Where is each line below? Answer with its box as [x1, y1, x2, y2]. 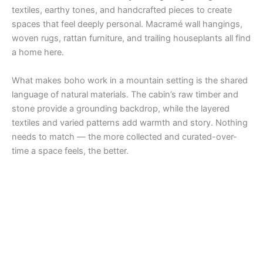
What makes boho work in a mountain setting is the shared [12, 75, 248, 86]
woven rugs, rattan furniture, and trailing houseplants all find [12, 33, 251, 44]
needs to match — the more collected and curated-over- [12, 131, 237, 142]
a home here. [12, 47, 64, 58]
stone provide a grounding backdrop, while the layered [12, 103, 230, 114]
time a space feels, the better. [12, 145, 129, 156]
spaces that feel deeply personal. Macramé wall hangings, [12, 19, 242, 30]
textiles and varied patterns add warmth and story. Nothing [12, 117, 248, 128]
